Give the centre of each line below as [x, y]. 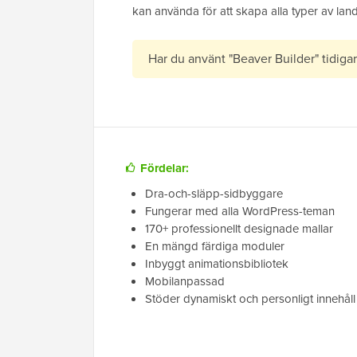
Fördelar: [165, 169]
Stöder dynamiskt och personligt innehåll [250, 299]
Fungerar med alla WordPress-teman [240, 211]
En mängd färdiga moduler [215, 246]
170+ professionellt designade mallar [239, 229]
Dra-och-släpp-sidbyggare [214, 194]
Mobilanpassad [185, 281]
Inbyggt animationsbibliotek [217, 264]
